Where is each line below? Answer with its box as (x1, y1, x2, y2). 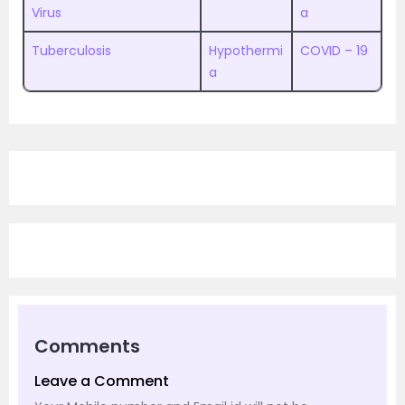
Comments (34, 334, 140, 359)
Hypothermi (209, 42, 283, 60)
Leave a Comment (34, 371, 169, 391)
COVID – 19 (300, 42, 368, 60)
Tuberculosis (32, 42, 111, 60)
